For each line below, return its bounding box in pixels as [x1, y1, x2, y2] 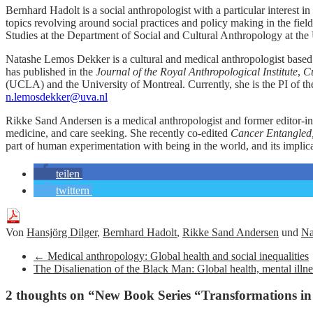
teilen [56, 167, 80, 180]
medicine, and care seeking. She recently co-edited [6, 126, 231, 139]
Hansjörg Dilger [27, 226, 97, 238]
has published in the [6, 65, 96, 78]
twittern [56, 184, 89, 196]
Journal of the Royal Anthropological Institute [96, 65, 298, 78]
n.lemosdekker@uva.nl [6, 90, 108, 103]
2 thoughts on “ [6, 288, 95, 303]
